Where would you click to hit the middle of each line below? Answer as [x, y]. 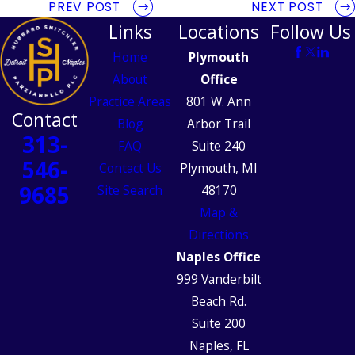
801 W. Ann [219, 101]
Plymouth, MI [219, 168]
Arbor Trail [219, 123]
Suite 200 [219, 323]
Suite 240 [219, 145]
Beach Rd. [219, 301]
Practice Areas [130, 101]
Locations [219, 31]
